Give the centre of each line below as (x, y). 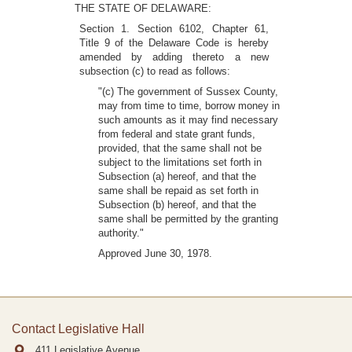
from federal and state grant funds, (176, 134)
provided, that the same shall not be (180, 148)
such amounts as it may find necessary (188, 120)
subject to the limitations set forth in (180, 162)
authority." (121, 233)
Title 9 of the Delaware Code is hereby (174, 43)
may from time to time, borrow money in (189, 106)
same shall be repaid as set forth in (178, 191)
